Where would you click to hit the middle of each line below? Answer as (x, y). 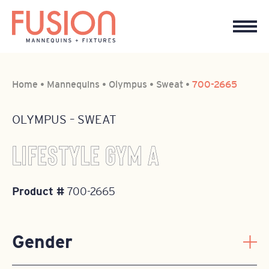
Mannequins (73, 84)
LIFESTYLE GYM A (86, 156)
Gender (42, 242)
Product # (40, 192)
